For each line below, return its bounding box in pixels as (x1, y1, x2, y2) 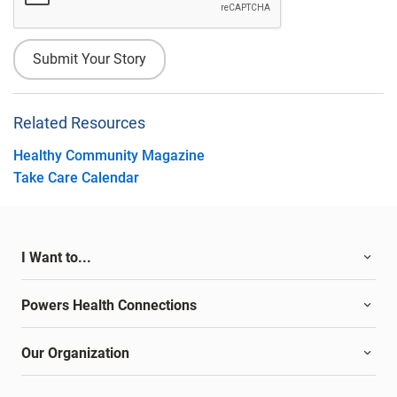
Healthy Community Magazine (13, 146, 205, 164)
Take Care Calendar (13, 168, 139, 186)
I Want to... (21, 248, 91, 266)
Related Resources (13, 113, 145, 132)
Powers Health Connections (21, 296, 197, 314)
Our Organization (21, 344, 129, 362)
